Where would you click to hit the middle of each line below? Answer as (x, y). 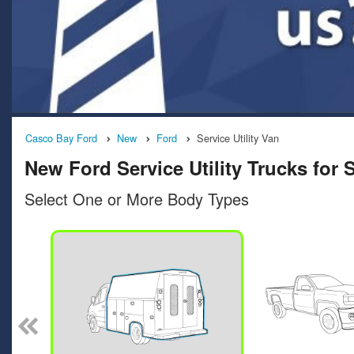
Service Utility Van (238, 138)
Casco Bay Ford (61, 138)
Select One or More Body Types (137, 199)
